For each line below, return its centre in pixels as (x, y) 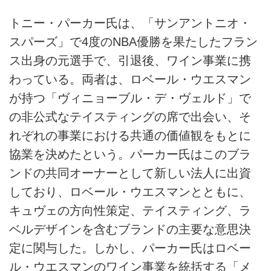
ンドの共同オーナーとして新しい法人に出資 (130, 173)
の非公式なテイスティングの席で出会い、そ (130, 117)
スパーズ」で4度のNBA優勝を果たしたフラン (133, 42)
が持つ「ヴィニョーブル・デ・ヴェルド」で (130, 98)
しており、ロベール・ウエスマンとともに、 (130, 192)
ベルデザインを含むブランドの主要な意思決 (130, 230)
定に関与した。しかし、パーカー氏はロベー (130, 248)
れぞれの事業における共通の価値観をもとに (130, 136)
